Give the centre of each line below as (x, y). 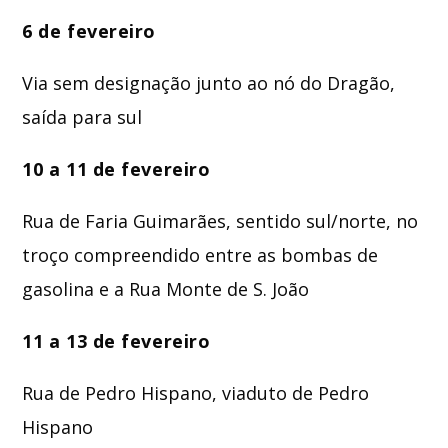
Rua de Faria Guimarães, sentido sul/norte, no (220, 221)
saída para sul (82, 117)
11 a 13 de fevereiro (116, 341)
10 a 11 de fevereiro (116, 169)
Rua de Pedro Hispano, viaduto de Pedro (196, 393)
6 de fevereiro (89, 31)
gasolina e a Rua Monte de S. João (166, 289)
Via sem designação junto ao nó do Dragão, (209, 83)
